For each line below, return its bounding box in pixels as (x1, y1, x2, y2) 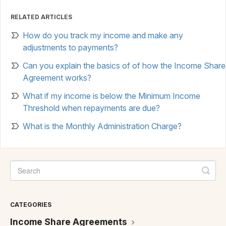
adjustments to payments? (23, 42, 118, 53)
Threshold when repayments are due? (23, 103, 160, 114)
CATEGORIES (10, 201, 51, 209)
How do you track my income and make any (23, 30, 183, 41)
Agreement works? (23, 73, 91, 83)
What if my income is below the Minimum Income (23, 91, 200, 101)
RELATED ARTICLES (11, 13, 72, 21)
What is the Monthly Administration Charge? (23, 121, 182, 132)
